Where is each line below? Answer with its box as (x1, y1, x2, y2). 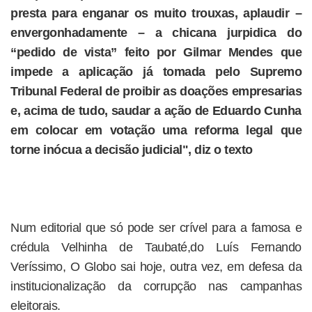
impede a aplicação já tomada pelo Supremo (10, 65, 302, 79)
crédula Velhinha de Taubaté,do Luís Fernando (10, 240, 302, 254)
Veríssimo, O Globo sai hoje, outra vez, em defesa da (10, 260, 302, 274)
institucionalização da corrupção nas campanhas (10, 279, 302, 293)
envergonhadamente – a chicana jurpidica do (10, 26, 302, 40)
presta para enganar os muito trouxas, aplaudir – (10, 6, 302, 20)
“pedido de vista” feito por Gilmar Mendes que (10, 45, 302, 59)
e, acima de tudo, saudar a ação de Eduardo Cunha (10, 104, 302, 118)
